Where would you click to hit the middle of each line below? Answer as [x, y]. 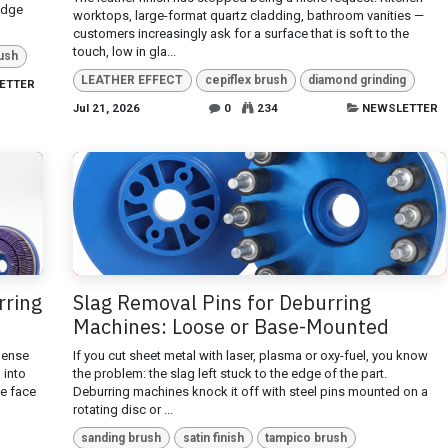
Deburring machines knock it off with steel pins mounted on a [250, 391]
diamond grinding [357, 80]
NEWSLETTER [400, 107]
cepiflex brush [245, 80]
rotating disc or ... [122, 409]
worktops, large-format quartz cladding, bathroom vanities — [248, 16]
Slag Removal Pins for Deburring [221, 302]
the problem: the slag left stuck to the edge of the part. [229, 373]
